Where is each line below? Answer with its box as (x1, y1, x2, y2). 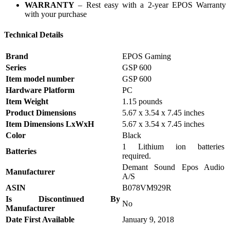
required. (122, 151, 151, 160)
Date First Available (6, 215, 74, 224)
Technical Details (4, 30, 63, 39)
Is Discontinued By (6, 195, 120, 203)
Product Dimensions (6, 108, 76, 117)
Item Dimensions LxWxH (6, 120, 94, 128)
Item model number (6, 74, 74, 83)
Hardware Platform (6, 86, 74, 94)
